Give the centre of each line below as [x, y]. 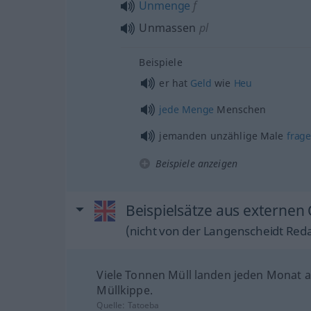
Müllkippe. [125, 291]
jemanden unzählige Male [223, 136]
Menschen [240, 110]
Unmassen [168, 27]
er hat [175, 83]
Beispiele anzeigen [196, 164]
